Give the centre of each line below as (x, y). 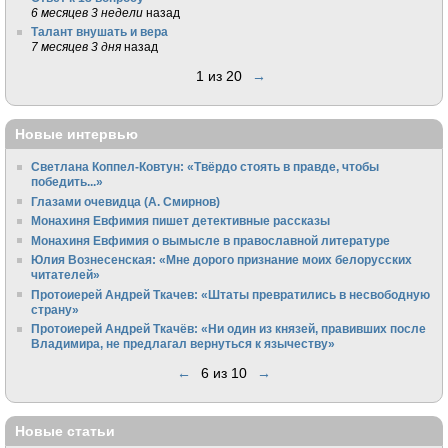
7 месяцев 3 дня (76, 47)
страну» (55, 309)
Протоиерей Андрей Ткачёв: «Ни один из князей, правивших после (229, 329)
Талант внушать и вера (100, 32)
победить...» (67, 182)
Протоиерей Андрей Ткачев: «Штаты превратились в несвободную (231, 294)
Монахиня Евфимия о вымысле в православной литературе (211, 240)
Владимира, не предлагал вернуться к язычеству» (183, 344)
